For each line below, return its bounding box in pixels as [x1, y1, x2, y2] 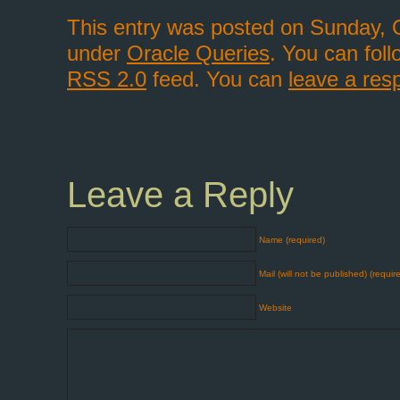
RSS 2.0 [67, 67, 146, 91]
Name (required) [259, 235, 325, 245]
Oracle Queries [127, 41, 270, 65]
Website [259, 303, 292, 312]
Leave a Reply [67, 175, 294, 214]
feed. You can [146, 67, 288, 91]
